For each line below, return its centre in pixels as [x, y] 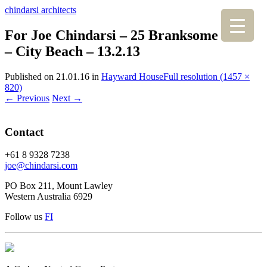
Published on [30, 76]
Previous [32, 98]
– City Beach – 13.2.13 [72, 51]
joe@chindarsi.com [41, 166]
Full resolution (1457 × [207, 76]
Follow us [25, 217]
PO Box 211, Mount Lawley [59, 186]
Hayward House [132, 76]
